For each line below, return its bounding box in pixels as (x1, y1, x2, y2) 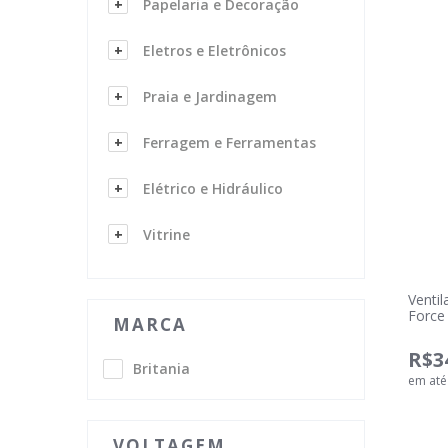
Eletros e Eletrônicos (143, 41, 286, 60)
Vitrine (143, 225, 190, 244)
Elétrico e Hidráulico (143, 179, 283, 198)
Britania (133, 359, 190, 378)
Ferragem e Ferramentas (143, 133, 316, 152)
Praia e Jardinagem (143, 87, 277, 106)
